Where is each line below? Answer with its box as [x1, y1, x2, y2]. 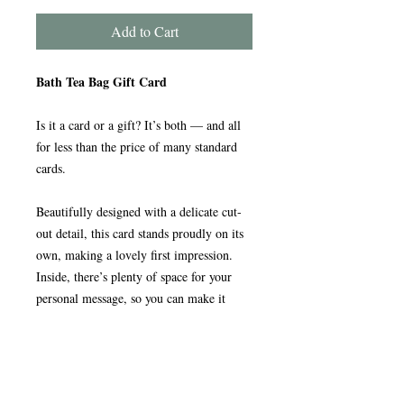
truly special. [36, 311, 102, 329]
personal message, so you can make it [36, 289, 225, 308]
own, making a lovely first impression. [36, 246, 233, 264]
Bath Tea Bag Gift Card [36, 72, 167, 92]
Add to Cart [110, 22, 179, 41]
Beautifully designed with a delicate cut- [36, 203, 242, 221]
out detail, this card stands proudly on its [36, 225, 243, 243]
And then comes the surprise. [36, 354, 184, 372]
